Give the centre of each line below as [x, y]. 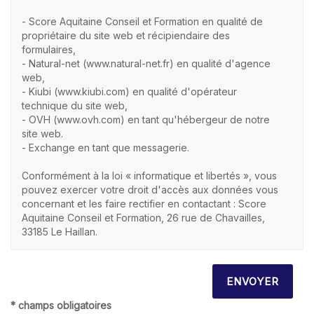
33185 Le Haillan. [60, 231]
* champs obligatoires [61, 305]
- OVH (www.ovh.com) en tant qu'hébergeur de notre [146, 119]
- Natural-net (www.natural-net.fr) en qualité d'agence [146, 63]
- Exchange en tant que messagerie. [105, 147]
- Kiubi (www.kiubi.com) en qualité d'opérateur [129, 91]
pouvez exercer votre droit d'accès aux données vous [150, 189]
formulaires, [50, 49]
